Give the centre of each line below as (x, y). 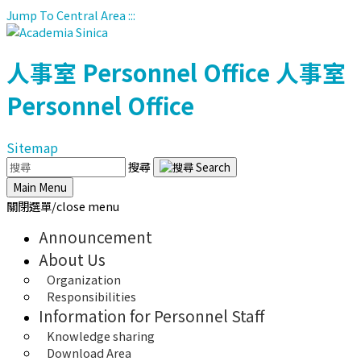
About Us (72, 259)
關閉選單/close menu (63, 205)
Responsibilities (91, 296)
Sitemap (32, 147)
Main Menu (40, 187)
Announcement (95, 237)
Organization (84, 279)
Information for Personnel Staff (151, 315)
